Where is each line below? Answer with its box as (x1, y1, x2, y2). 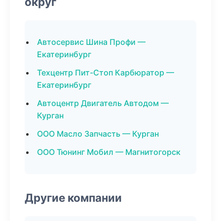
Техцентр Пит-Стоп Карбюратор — (37, 68, 174, 77)
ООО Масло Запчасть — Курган (37, 129, 159, 139)
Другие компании (25, 191, 122, 204)
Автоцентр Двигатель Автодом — (37, 98, 169, 108)
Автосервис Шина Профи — (37, 37, 146, 47)
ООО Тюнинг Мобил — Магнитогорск (37, 147, 181, 157)
